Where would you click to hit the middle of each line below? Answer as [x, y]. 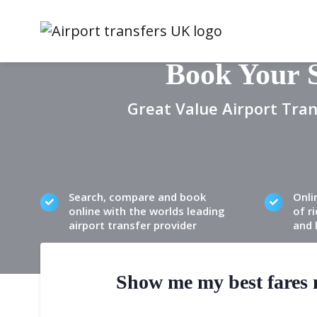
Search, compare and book [137, 197]
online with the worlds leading [147, 211]
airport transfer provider [133, 225]
